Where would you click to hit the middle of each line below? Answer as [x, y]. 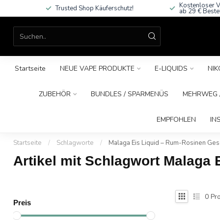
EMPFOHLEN [176, 120]
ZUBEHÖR [55, 94]
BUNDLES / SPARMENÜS [130, 94]
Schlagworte [75, 143]
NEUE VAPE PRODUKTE [97, 69]
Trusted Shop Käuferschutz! [94, 8]
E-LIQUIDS [171, 69]
